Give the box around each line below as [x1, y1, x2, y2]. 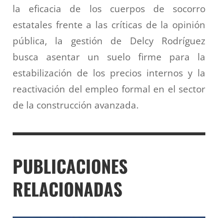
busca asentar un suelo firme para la [13, 51, 205, 63]
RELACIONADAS [13, 176, 123, 202]
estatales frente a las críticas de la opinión [13, 18, 205, 31]
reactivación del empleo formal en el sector [13, 83, 205, 95]
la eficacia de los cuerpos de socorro [13, 2, 205, 15]
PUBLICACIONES [13, 153, 128, 179]
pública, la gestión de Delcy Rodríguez [13, 35, 205, 47]
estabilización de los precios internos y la [13, 67, 205, 79]
